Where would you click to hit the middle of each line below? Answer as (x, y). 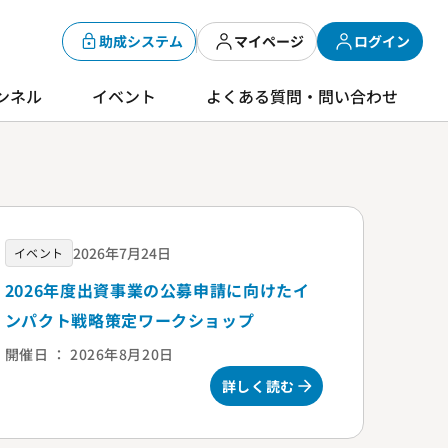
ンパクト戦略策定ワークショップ (129, 320)
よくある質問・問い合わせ (302, 95)
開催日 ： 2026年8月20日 (89, 354)
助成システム (141, 40)
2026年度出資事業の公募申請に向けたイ (157, 290)
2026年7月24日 (121, 252)
